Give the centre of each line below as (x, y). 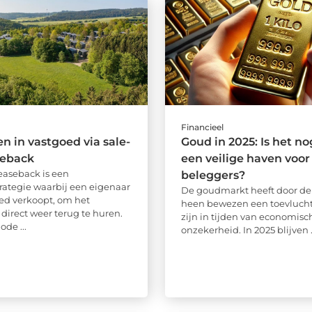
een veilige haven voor (245, 159)
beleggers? (213, 175)
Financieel (202, 127)
